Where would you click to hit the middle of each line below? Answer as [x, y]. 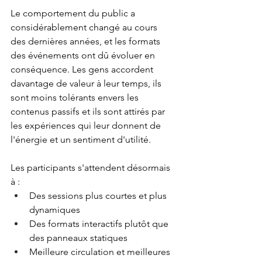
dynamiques [55, 209]
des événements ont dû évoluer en [84, 55]
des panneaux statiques [78, 237]
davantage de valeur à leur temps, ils [87, 83]
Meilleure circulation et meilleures [101, 251]
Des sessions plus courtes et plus [99, 195]
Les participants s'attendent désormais [92, 167]
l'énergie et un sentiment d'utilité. [81, 139]
